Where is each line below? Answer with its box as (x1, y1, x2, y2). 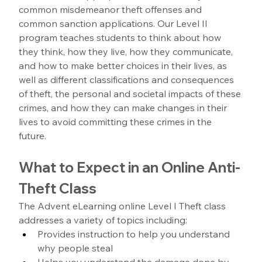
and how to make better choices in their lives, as (19, 59, 230, 71)
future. (19, 129, 49, 142)
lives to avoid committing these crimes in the (19, 115, 215, 127)
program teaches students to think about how (19, 31, 224, 43)
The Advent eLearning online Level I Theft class (19, 199, 229, 212)
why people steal (37, 242, 113, 254)
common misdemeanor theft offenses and (19, 3, 205, 15)
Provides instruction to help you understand (37, 227, 233, 240)
